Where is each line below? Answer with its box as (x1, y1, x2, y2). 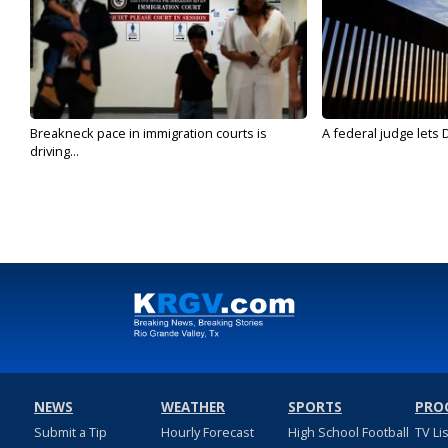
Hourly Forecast (160, 423, 254, 441)
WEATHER (160, 398, 225, 416)
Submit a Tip (33, 423, 107, 441)
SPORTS (287, 398, 342, 416)
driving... (30, 142, 79, 160)
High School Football (287, 423, 409, 441)
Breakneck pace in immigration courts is (30, 124, 267, 142)
